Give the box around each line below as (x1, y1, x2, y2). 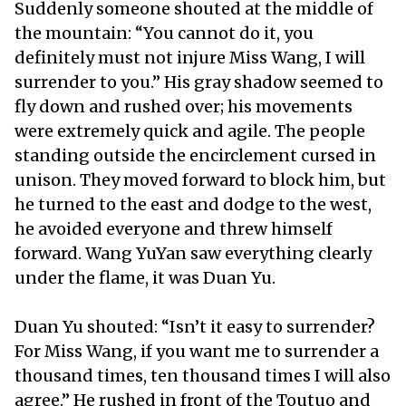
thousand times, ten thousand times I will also (14, 364, 391, 386)
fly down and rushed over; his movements (14, 95, 353, 117)
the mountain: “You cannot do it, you (14, 22, 314, 43)
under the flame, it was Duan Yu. (14, 266, 279, 288)
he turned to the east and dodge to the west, (14, 193, 372, 215)
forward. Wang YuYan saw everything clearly (14, 242, 372, 264)
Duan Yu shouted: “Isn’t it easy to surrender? (14, 315, 375, 337)
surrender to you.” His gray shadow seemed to (14, 71, 383, 92)
